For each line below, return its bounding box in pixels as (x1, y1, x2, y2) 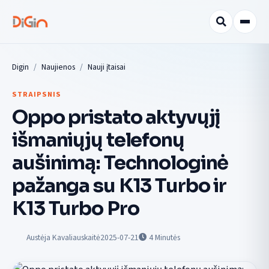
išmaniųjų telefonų (12, 127, 184, 152)
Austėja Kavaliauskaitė (26, 231, 100, 243)
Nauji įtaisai (88, 61, 125, 73)
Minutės (155, 231, 180, 243)
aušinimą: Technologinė (12, 150, 229, 175)
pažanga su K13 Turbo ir (12, 173, 227, 198)
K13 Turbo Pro (12, 196, 139, 220)
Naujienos (41, 61, 75, 73)
